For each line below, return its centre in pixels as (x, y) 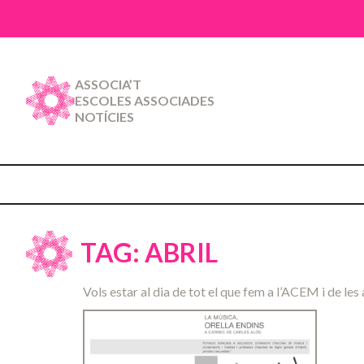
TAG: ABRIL (149, 253)
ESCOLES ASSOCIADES (145, 100)
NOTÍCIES (104, 117)
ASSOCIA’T (108, 84)
